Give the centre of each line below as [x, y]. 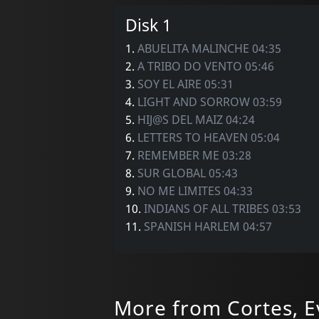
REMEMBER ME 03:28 [194, 155]
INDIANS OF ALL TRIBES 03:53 [222, 208]
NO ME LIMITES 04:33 [195, 190]
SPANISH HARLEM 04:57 [208, 226]
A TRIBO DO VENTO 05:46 [205, 66]
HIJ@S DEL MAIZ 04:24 [196, 119]
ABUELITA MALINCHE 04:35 [209, 48]
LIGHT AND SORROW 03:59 [209, 101]
